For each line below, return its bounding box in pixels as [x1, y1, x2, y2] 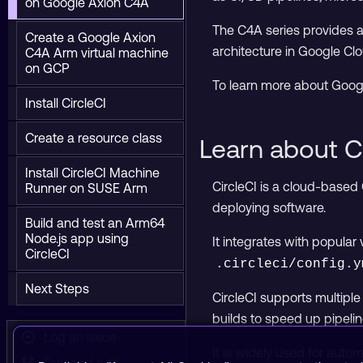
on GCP [25, 61, 70, 75]
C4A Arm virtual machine [25, 45, 169, 60]
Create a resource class [25, 130, 162, 145]
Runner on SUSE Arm [25, 181, 147, 195]
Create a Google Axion [25, 30, 156, 45]
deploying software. [212, 200, 327, 215]
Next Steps [25, 281, 89, 296]
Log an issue [34, 330, 117, 344]
